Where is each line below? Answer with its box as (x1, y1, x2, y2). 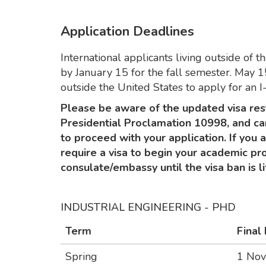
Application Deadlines (61, 23, 194, 41)
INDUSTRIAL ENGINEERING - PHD (61, 200, 236, 215)
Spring (65, 249, 97, 264)
